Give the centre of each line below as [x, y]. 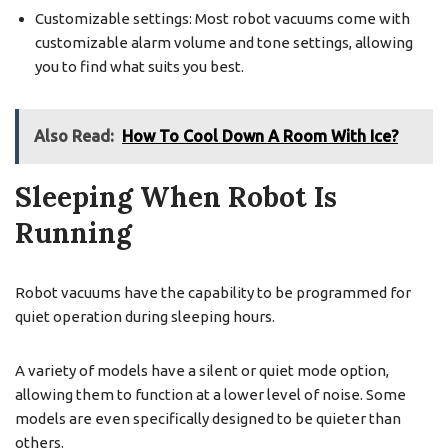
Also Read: [74, 135]
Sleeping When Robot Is [176, 196]
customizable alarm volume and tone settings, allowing [224, 42]
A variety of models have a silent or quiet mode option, [202, 370]
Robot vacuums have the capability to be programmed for [213, 292]
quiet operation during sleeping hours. [145, 316]
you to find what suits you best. [139, 66]
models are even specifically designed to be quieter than [208, 418]
